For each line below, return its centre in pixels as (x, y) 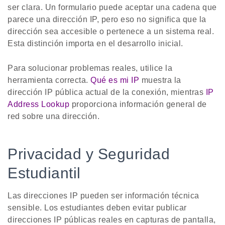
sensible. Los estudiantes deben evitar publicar (97, 208)
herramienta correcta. (49, 80)
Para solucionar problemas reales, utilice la (90, 68)
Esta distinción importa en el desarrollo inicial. (95, 44)
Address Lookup (38, 104)
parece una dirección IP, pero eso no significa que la (107, 20)
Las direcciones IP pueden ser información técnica (103, 196)
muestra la (160, 80)
